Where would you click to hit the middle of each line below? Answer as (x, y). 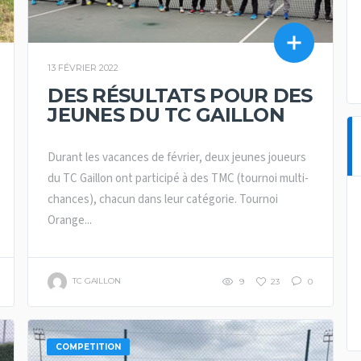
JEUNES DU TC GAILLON (166, 114)
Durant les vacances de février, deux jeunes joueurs (177, 157)
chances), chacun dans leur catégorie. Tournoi (163, 199)
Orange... (70, 220)
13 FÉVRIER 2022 (83, 67)
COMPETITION (89, 346)
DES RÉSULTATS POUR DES (180, 95)
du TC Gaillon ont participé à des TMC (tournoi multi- (178, 178)
